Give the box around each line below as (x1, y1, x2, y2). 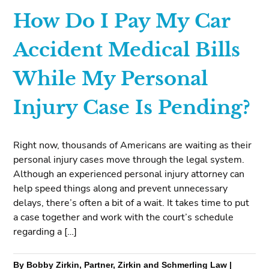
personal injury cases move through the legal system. (13, 153, 245, 166)
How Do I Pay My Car (13, 9, 231, 34)
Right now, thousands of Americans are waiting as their (13, 138, 252, 152)
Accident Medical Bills (13, 38, 241, 62)
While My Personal (13, 67, 208, 91)
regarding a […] (13, 225, 77, 238)
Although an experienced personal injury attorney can (13, 167, 245, 181)
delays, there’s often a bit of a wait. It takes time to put (13, 196, 250, 210)
